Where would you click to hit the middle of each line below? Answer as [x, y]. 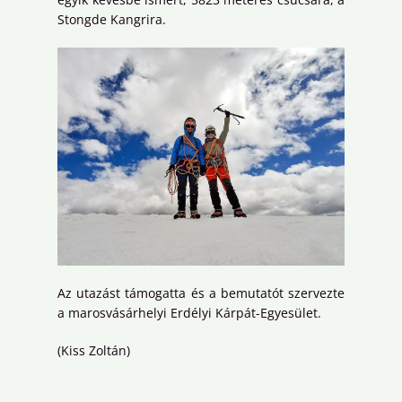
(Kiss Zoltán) [94, 350]
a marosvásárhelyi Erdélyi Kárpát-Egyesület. [189, 312]
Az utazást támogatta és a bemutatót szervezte [201, 293]
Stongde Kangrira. [115, 20]
